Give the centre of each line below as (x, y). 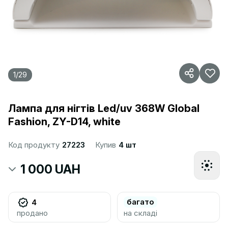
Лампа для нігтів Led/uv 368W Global (104, 108)
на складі (140, 213)
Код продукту (35, 145)
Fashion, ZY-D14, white (64, 122)
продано (32, 213)
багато (140, 202)
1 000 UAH (50, 169)
